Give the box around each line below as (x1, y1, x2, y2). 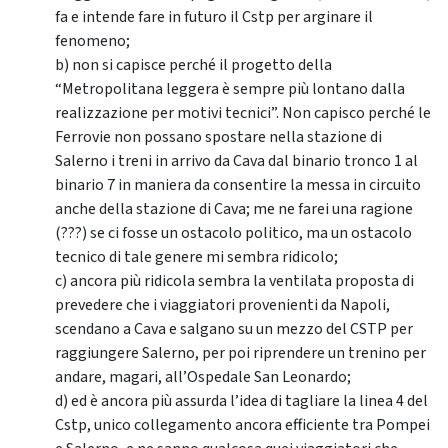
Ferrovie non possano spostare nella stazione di (55, 126, 382, 148)
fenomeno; (55, 30, 130, 52)
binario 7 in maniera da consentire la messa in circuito (55, 174, 421, 196)
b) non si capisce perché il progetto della (55, 54, 332, 76)
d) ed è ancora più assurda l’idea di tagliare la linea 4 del (55, 390, 428, 412)
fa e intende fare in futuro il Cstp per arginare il (55, 6, 373, 28)
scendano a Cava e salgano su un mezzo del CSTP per (55, 318, 413, 340)
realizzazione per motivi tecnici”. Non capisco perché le (55, 102, 431, 124)
